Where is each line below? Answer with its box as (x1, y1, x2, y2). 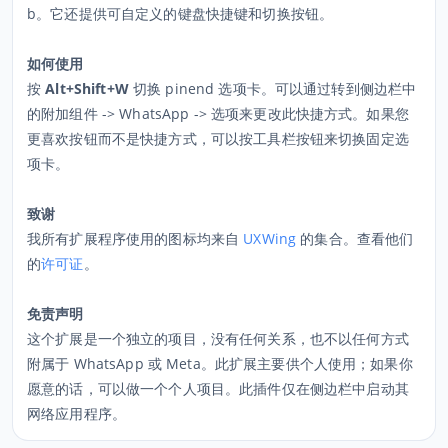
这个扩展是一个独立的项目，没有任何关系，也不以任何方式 (27, 329, 409, 348)
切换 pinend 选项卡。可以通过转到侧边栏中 (128, 79, 417, 98)
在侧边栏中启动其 (295, 379, 409, 398)
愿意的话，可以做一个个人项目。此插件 (27, 379, 282, 398)
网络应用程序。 (27, 404, 126, 423)
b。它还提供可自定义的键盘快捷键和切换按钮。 (27, 4, 334, 23)
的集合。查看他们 (296, 229, 414, 248)
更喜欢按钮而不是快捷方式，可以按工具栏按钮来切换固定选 (27, 129, 409, 148)
